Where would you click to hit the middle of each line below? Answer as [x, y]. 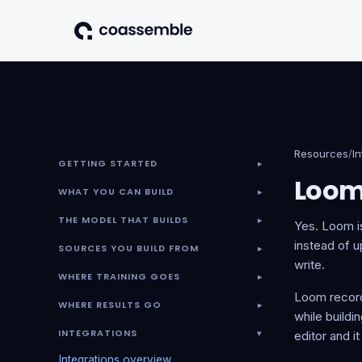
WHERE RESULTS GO [110, 305]
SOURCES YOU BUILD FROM [128, 248]
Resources [321, 154]
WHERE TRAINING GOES [119, 276]
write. [309, 265]
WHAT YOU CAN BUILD [116, 192]
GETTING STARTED [108, 163]
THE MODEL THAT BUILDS [123, 220]
